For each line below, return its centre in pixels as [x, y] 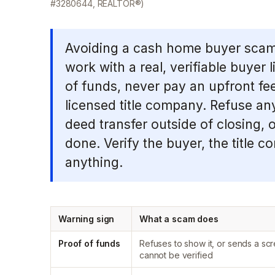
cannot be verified [176, 255]
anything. [94, 162]
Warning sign [87, 219]
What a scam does [179, 219]
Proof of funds [90, 243]
